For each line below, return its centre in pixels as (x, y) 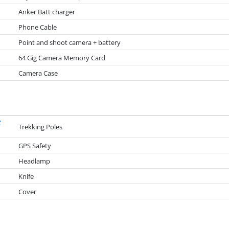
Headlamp (35, 161)
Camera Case (38, 73)
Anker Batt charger (47, 12)
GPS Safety (35, 145)
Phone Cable (38, 27)
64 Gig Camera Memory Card (62, 58)
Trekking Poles (41, 127)
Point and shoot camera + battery (70, 42)
